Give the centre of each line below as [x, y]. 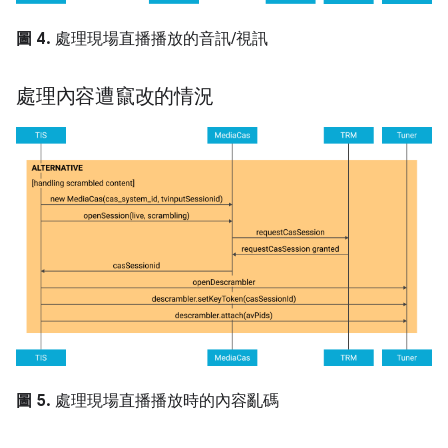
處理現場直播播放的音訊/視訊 [159, 39]
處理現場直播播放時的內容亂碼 [165, 401]
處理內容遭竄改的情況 [115, 97]
